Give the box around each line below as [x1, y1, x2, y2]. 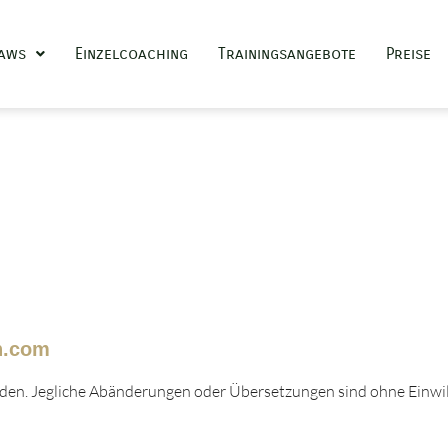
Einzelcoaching [75, 43, 188, 63]
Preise [386, 43, 431, 63]
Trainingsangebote [218, 43, 356, 63]
